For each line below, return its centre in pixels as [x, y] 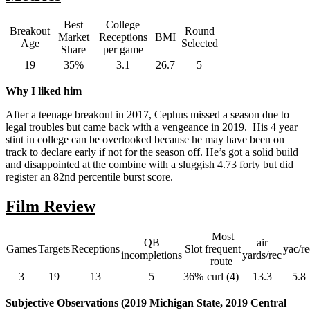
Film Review [51, 207]
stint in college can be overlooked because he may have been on [145, 140]
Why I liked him [44, 91]
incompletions [152, 255]
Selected [199, 44]
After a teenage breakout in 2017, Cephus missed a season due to [147, 115]
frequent [223, 249]
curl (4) [223, 277]
